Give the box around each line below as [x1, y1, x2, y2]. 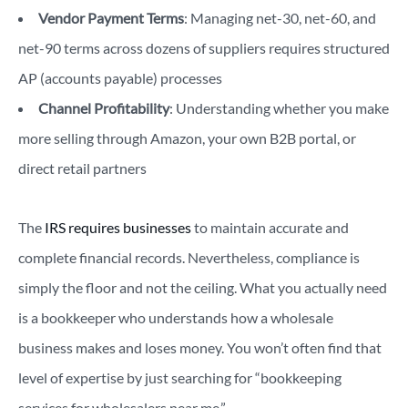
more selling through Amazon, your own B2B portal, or [18, 129, 356, 148]
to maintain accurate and [191, 219, 349, 237]
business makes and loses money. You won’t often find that [18, 339, 382, 357]
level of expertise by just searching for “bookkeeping [18, 369, 342, 387]
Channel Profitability [38, 99, 169, 117]
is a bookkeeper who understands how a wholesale [18, 309, 333, 327]
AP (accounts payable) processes [18, 69, 222, 87]
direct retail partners [18, 159, 147, 178]
